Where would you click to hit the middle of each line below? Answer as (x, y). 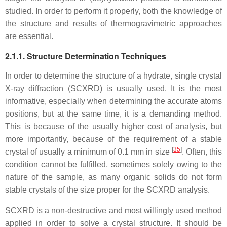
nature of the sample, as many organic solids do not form (113, 177)
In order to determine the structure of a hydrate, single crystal (113, 76)
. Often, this (202, 152)
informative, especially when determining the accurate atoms (113, 101)
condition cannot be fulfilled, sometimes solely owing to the (113, 164)
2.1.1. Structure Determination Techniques (86, 56)
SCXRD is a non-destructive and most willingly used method (113, 211)
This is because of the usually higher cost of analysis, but (113, 126)
